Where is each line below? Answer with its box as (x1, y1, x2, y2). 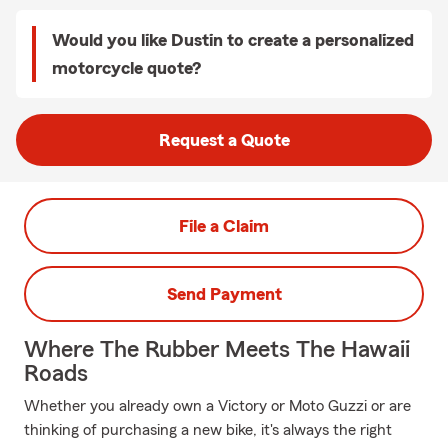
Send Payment (166, 285, 282, 303)
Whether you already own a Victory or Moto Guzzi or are (24, 398, 411, 414)
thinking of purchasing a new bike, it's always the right (24, 422, 392, 438)
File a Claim (179, 217, 269, 235)
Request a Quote (158, 131, 290, 149)
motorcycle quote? (52, 59, 201, 77)
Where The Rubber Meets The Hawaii (24, 338, 410, 362)
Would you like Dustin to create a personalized (52, 31, 414, 49)
